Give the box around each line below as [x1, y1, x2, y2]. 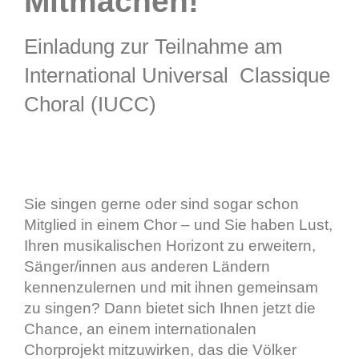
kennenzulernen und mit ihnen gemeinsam [24, 279, 318, 296]
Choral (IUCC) [24, 91, 156, 116]
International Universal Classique [24, 63, 330, 87]
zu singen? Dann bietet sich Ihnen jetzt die [24, 300, 316, 317]
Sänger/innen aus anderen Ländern [24, 258, 270, 276]
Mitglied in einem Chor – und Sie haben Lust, [24, 216, 333, 234]
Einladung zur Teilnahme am [24, 34, 283, 58]
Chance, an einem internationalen [24, 321, 256, 338]
